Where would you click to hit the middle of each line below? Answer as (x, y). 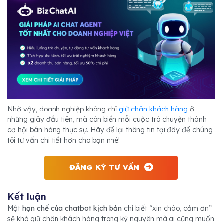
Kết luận (27, 197)
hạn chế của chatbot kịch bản (72, 208)
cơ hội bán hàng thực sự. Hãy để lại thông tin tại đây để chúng (110, 130)
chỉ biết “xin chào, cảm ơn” (167, 208)
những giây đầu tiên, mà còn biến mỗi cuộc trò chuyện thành (107, 120)
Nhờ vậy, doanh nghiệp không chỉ (63, 109)
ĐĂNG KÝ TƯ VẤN (104, 167)
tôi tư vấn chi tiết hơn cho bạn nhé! (64, 140)
